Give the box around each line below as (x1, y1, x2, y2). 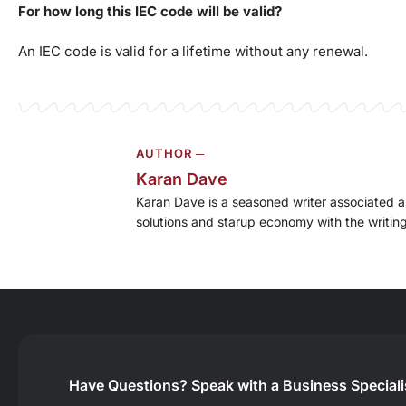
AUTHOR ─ (136, 146, 205, 161)
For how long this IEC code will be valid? (18, 3, 282, 21)
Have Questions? (69, 375, 188, 394)
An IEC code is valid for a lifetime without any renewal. (18, 43, 368, 61)
